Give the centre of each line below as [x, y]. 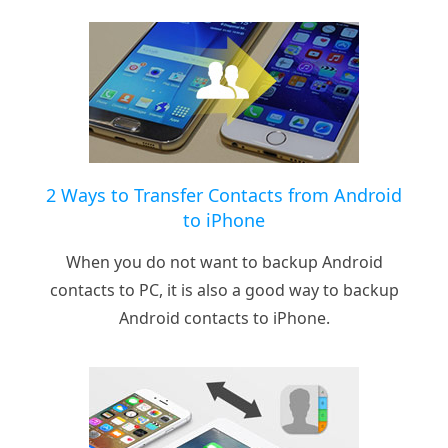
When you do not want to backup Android [224, 262]
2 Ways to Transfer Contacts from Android [224, 195]
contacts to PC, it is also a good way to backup [224, 290]
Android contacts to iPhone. [224, 318]
